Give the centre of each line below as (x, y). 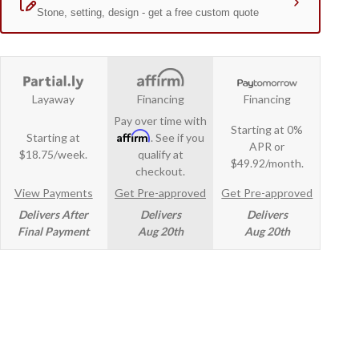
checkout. (160, 152)
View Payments (53, 174)
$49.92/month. (267, 143)
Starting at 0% (267, 110)
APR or (267, 127)
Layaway (54, 80)
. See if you (177, 119)
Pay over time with (160, 102)
